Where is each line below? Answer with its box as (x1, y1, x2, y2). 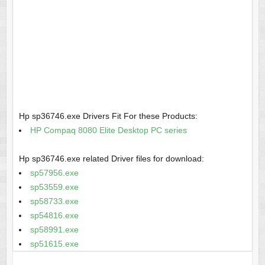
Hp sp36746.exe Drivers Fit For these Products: (18, 111, 198, 121)
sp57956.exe (30, 168, 79, 178)
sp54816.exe (30, 211, 79, 221)
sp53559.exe (30, 182, 79, 192)
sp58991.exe (30, 225, 79, 235)
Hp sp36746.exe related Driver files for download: (18, 154, 204, 164)
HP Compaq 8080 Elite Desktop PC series (30, 125, 187, 135)
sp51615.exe (30, 239, 79, 249)
